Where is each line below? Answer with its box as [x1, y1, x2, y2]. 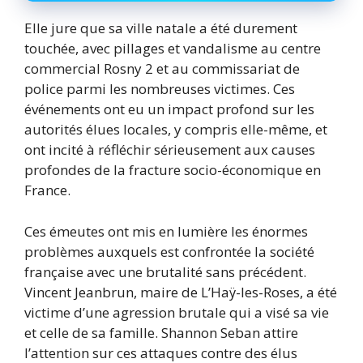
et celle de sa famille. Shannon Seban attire [24, 322, 298, 342]
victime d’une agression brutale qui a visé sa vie [24, 302, 329, 322]
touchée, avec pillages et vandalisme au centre [24, 39, 321, 58]
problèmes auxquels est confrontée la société [24, 241, 314, 261]
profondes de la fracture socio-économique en [24, 160, 321, 180]
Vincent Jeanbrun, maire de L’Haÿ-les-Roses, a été [24, 282, 337, 301]
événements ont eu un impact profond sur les [24, 100, 314, 119]
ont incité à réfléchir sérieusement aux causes [24, 140, 315, 160]
